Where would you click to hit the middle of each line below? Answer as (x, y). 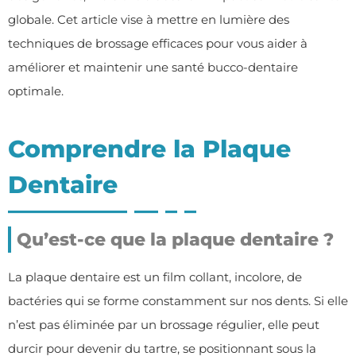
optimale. (36, 91)
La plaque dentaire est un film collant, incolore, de (155, 277)
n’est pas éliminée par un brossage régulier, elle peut (164, 324)
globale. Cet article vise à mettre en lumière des (149, 19)
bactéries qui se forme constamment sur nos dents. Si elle (178, 300)
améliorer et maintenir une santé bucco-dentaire (153, 67)
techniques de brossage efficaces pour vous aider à (158, 43)
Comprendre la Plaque (149, 149)
